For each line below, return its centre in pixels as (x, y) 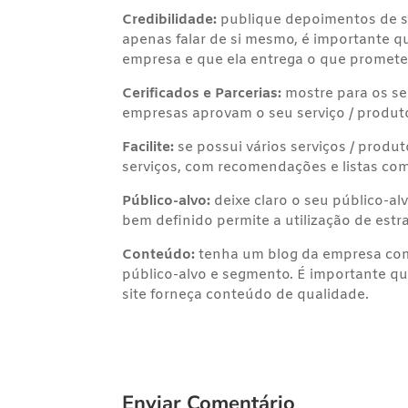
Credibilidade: (170, 20)
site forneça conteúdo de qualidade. (246, 295)
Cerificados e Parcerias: (202, 94)
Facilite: (148, 148)
